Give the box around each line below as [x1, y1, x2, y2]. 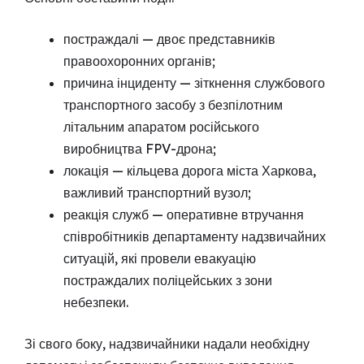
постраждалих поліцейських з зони [63, 272, 272, 289]
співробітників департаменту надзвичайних [63, 228, 326, 245]
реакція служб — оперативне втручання [63, 206, 304, 223]
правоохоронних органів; [63, 53, 215, 70]
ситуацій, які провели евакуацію [63, 250, 256, 267]
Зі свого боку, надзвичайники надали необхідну [24, 336, 310, 353]
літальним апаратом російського [63, 119, 259, 136]
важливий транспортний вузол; [63, 184, 251, 201]
